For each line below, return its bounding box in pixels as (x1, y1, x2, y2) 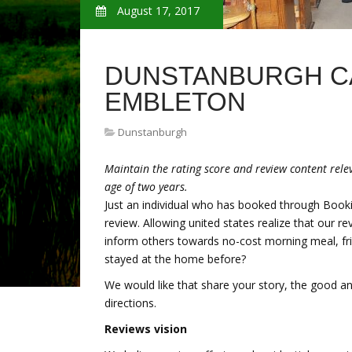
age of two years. (104, 179, 188, 194)
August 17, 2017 (114, 3, 200, 18)
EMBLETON (104, 87, 246, 116)
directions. (104, 295, 156, 310)
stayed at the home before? (104, 251, 246, 266)
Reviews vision (104, 321, 187, 336)
